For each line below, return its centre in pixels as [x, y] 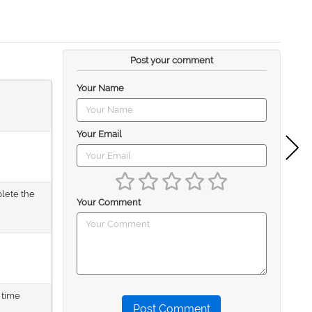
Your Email [99, 134]
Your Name [100, 88]
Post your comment [171, 60]
